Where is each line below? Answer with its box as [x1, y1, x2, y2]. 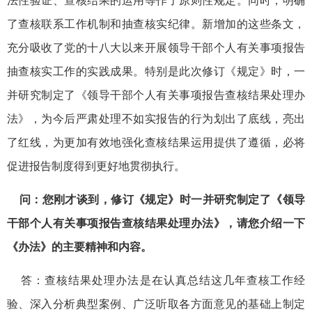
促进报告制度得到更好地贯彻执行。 [7, 159, 185, 172]
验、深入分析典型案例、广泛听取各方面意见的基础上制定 [7, 297, 305, 310]
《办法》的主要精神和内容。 [7, 240, 152, 253]
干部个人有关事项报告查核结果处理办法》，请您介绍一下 [7, 217, 305, 229]
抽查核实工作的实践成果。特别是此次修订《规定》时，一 [7, 65, 305, 77]
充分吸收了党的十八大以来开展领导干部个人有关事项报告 [7, 41, 305, 54]
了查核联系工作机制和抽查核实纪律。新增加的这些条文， [7, 17, 305, 30]
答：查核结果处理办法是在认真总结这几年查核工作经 [7, 274, 305, 286]
